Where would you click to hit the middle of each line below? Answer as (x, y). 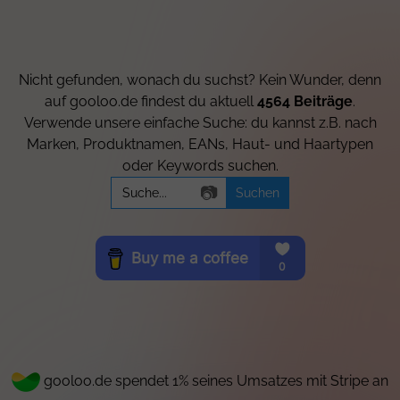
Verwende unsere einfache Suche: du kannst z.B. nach (200, 123)
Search (133, 183)
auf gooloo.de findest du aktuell (151, 102)
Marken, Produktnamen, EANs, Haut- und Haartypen (200, 145)
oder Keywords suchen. (200, 166)
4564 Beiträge (305, 102)
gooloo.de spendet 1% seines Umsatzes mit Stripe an (214, 381)
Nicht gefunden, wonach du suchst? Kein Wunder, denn (200, 80)
